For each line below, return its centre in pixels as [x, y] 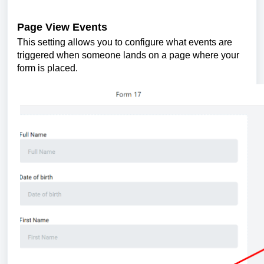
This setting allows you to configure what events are [125, 42]
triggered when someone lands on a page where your [128, 55]
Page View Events [62, 27]
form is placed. [47, 68]
